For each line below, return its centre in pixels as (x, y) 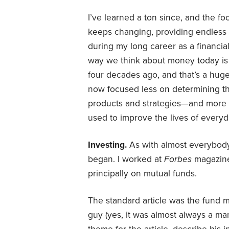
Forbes (178, 159)
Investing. (107, 145)
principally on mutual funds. (142, 173)
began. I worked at (126, 159)
